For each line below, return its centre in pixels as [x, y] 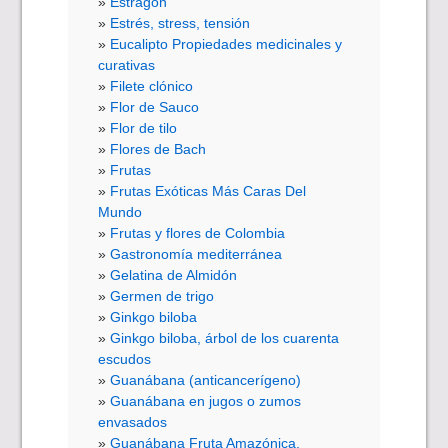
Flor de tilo [144, 127]
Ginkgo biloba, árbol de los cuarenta [225, 337]
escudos [125, 358]
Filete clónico [152, 85]
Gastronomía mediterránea [196, 253]
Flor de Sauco [155, 106]
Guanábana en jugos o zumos [206, 400]
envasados [133, 421]
